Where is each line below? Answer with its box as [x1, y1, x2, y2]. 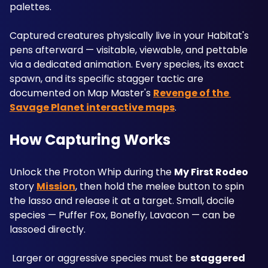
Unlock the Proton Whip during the [10, 165, 174, 179]
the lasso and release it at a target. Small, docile [10, 194, 234, 208]
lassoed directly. [10, 223, 86, 236]
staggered [190, 251, 245, 265]
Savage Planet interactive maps [10, 100, 175, 114]
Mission [36, 179, 75, 193]
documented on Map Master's [10, 86, 153, 100]
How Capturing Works [10, 130, 170, 150]
